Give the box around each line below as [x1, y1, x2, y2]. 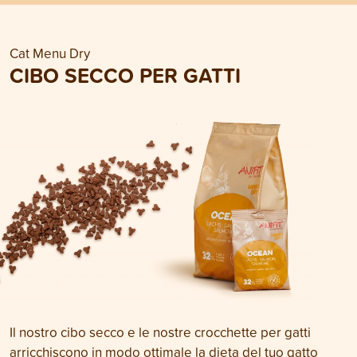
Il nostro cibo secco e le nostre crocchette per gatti [10, 323, 311, 341]
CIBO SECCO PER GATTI [10, 60, 241, 90]
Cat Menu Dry [10, 43, 90, 62]
